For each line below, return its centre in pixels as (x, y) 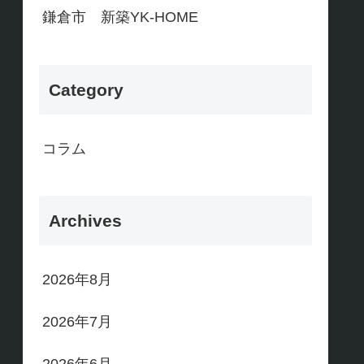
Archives (85, 221)
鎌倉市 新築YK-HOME (120, 17)
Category (86, 89)
